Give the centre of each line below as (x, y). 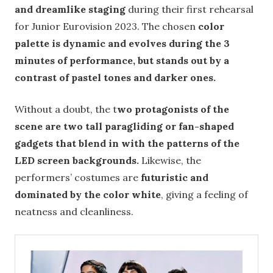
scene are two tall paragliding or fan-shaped (124, 126)
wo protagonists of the (173, 109)
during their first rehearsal (191, 9)
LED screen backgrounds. (77, 161)
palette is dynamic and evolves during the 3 (122, 44)
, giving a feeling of (204, 195)
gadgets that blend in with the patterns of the (127, 144)
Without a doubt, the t (66, 109)
